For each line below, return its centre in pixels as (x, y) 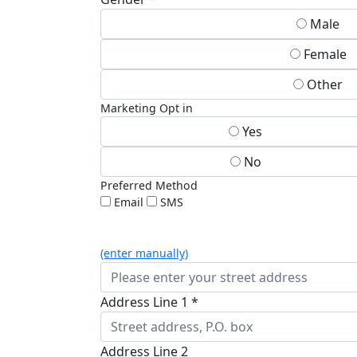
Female (323, 55)
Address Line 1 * (149, 302)
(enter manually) (144, 253)
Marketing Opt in (147, 108)
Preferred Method (149, 186)
